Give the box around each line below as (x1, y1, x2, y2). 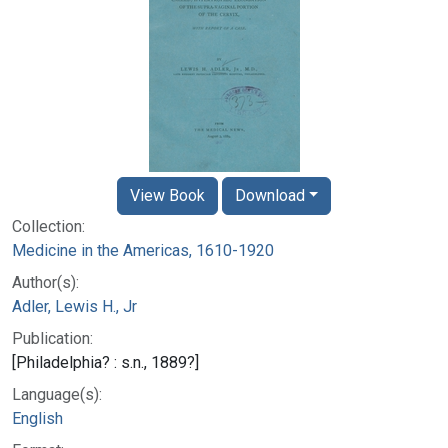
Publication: (12, 328, 93, 348)
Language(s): (12, 384, 102, 404)
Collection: (12, 216, 85, 236)
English (12, 408, 63, 428)
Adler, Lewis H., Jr (12, 296, 137, 316)
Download (234, 185, 305, 205)
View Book (129, 185, 205, 205)
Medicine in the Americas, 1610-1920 (12, 240, 274, 260)
